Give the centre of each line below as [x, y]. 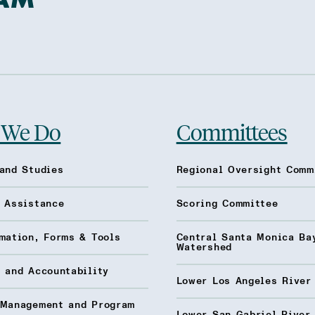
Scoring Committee [227, 204]
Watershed [204, 247]
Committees [232, 131]
